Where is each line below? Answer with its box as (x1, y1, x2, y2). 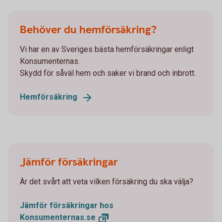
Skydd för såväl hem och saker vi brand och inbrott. (20, 68, 196, 78)
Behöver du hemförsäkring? (20, 23, 157, 37)
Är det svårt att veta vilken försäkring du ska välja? (20, 176, 195, 186)
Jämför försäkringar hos (20, 200, 113, 210)
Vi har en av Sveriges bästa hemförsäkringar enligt (20, 45, 194, 54)
